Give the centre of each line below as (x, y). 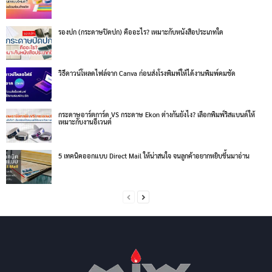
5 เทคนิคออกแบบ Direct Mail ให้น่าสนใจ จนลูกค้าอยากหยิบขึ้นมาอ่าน (154, 155)
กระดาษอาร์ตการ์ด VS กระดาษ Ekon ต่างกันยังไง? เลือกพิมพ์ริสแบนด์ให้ (157, 114)
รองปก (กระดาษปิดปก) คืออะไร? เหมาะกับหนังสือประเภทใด (141, 32)
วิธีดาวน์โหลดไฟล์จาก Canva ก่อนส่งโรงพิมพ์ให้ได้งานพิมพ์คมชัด (147, 73)
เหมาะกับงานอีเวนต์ (85, 121)
